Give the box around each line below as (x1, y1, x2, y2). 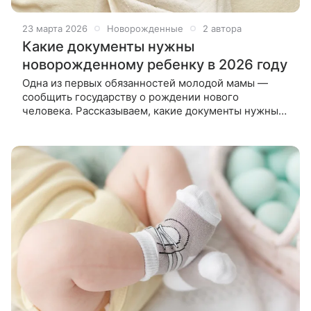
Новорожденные (107, 22, 183, 34)
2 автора (203, 22, 242, 34)
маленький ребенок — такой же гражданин (22, 131, 244, 145)
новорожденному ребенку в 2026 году (22, 56, 287, 73)
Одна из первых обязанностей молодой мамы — (22, 76, 268, 90)
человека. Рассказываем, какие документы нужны (22, 103, 278, 117)
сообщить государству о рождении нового (22, 90, 239, 103)
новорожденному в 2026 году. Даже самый (22, 117, 242, 131)
